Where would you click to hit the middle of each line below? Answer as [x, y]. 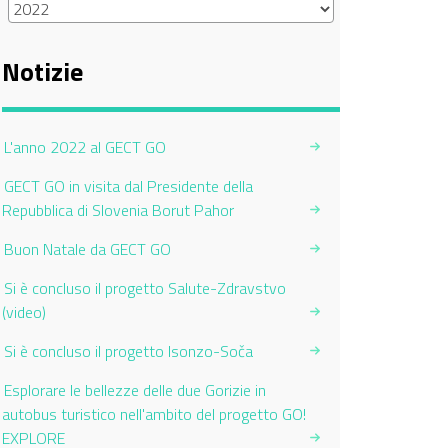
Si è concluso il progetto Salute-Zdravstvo [145, 288]
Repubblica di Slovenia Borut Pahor [118, 210]
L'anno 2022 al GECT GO [85, 147]
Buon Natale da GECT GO [87, 249]
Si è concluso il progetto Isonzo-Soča [128, 351]
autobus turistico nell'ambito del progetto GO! [154, 414]
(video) [24, 312]
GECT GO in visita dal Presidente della [128, 186]
